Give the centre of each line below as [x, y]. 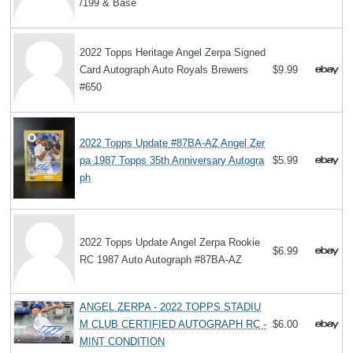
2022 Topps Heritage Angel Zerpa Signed [173, 52]
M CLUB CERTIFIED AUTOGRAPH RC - [173, 324]
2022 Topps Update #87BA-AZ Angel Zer [173, 143]
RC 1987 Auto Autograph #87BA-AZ [161, 259]
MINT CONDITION [123, 341]
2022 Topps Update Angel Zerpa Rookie [170, 242]
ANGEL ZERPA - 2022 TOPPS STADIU [171, 307]
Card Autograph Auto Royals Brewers [164, 69]
